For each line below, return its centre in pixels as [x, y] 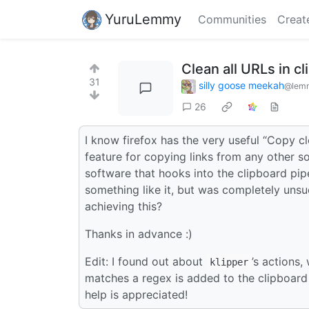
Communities [232, 19]
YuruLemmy [143, 19]
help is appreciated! [136, 294]
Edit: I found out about [146, 261]
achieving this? [123, 206]
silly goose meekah [241, 85]
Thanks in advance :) [139, 233]
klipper [229, 262]
